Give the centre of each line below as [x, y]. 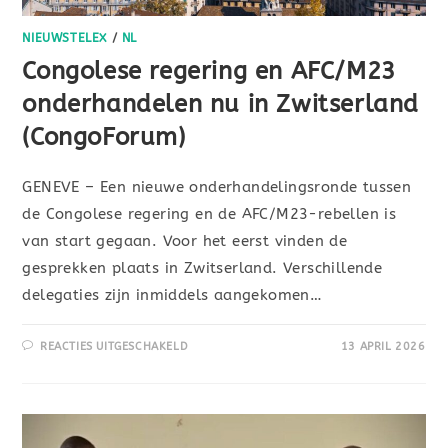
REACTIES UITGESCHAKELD [114, 346]
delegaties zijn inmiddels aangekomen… [172, 294]
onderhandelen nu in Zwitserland [221, 103]
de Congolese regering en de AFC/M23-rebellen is [209, 213]
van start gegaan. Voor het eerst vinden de [185, 240]
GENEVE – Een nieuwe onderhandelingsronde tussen [217, 186]
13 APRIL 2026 [383, 346]
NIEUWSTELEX [65, 37]
